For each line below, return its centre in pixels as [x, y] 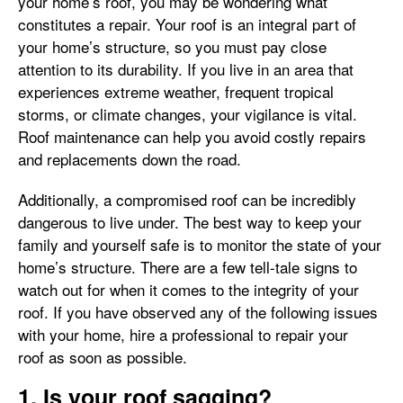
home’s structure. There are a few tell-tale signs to [188, 267]
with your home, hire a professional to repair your [183, 334]
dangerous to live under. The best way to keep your [190, 222]
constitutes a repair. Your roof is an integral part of [187, 24]
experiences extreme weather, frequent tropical [176, 91]
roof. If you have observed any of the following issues [198, 312]
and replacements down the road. [132, 159]
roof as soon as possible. [103, 357]
